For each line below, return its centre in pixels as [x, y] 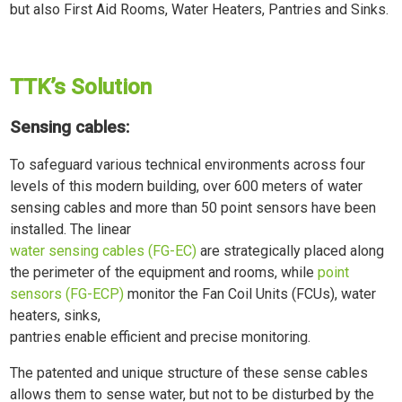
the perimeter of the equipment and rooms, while [164, 272]
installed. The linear [71, 229]
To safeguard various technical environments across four [188, 164]
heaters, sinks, [56, 315]
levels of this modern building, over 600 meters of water [187, 186]
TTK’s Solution [84, 87]
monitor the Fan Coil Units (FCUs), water [250, 293]
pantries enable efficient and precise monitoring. [161, 336]
